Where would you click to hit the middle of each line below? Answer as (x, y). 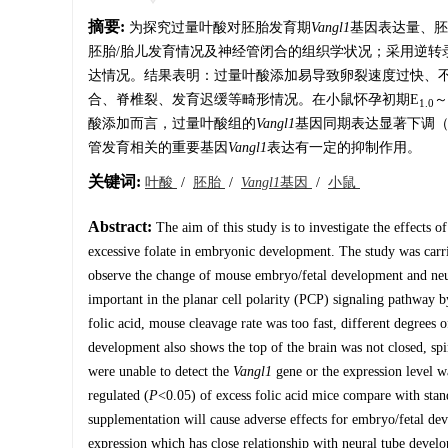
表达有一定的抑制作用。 (344, 147)
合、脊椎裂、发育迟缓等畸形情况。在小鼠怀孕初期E (253, 99)
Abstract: (120, 226)
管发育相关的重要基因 (158, 147)
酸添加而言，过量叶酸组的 (172, 123)
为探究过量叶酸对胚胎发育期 (218, 27)
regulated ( (118, 395)
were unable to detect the (160, 371)
